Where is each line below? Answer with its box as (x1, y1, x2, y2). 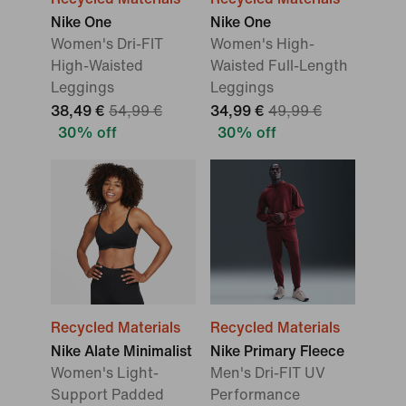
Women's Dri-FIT (51, 36, 163, 52)
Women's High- (210, 36, 314, 52)
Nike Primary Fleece (210, 343, 344, 359)
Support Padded (51, 387, 164, 402)
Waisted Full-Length (210, 58, 348, 73)
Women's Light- (51, 365, 159, 381)
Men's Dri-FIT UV (210, 365, 325, 381)
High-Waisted (51, 58, 143, 73)
